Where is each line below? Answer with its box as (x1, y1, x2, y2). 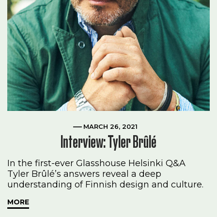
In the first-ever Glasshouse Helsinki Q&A (7, 157, 186, 169)
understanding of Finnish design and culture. (7, 179, 204, 190)
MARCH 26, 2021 (83, 122, 138, 130)
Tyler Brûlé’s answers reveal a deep (7, 168, 162, 179)
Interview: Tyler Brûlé (61, 131, 156, 152)
